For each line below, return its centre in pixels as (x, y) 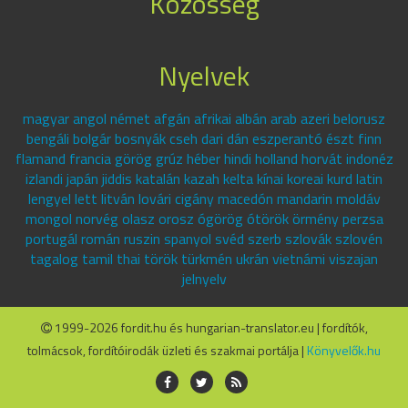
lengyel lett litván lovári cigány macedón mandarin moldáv (204, 199)
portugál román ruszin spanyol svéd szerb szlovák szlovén (204, 239)
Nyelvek (204, 76)
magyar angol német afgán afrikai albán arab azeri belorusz (204, 118)
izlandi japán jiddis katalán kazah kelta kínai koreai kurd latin (204, 178)
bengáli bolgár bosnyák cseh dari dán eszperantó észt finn (204, 138)
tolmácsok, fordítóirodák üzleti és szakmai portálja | (167, 350)
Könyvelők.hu (344, 350)
